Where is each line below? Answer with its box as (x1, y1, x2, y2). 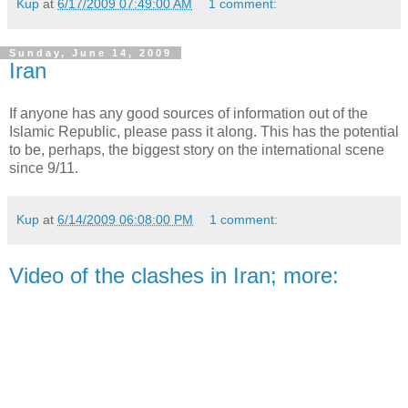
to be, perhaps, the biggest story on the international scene (9, 142, 384, 158)
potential (343, 124, 399, 140)
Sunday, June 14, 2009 (9, 46, 172, 58)
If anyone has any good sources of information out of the (9, 106, 368, 122)
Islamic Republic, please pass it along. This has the (9, 124, 343, 140)
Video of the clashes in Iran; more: (9, 263, 339, 289)
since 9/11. (9, 160, 78, 177)
